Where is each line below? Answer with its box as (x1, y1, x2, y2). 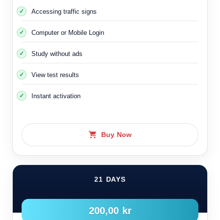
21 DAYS (94, 172, 126, 186)
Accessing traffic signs (31, 5, 97, 18)
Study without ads (31, 47, 82, 60)
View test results (31, 68, 79, 81)
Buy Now (101, 128, 132, 141)
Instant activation (31, 89, 81, 102)
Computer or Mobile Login (31, 26, 104, 39)
